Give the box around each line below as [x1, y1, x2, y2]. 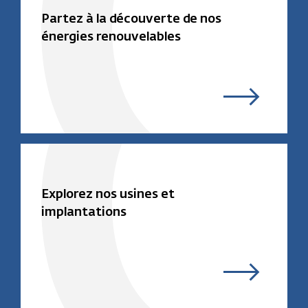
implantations [41, 206, 126, 219]
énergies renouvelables [41, 30, 181, 43]
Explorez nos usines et [41, 188, 175, 201]
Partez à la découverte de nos [41, 12, 221, 25]
